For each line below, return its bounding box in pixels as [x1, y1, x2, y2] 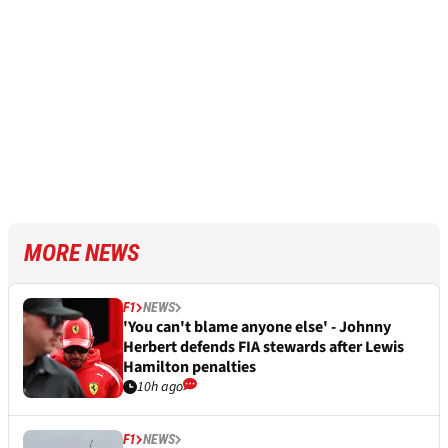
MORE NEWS [24, 238, 140, 267]
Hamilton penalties [123, 355, 256, 378]
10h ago [137, 376, 183, 397]
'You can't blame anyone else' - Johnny [123, 315, 391, 338]
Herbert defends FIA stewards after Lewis [123, 335, 404, 358]
